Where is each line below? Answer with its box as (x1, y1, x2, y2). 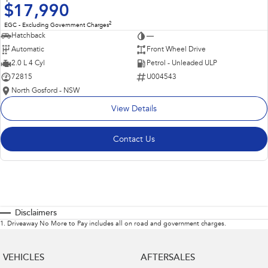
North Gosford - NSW (11, 87, 80, 95)
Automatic (11, 45, 44, 53)
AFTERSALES (140, 253, 195, 263)
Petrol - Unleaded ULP (146, 59, 217, 67)
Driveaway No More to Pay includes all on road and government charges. (7, 220, 226, 227)
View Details (111, 105, 157, 114)
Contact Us (113, 135, 155, 144)
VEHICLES (3, 253, 44, 263)
